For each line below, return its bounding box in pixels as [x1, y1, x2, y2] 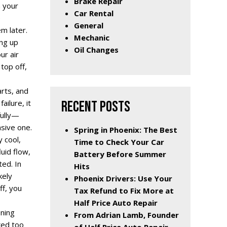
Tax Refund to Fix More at [74, 185, 174, 196]
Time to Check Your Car [74, 137, 164, 147]
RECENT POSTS [61, 98, 130, 117]
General [74, 20, 103, 30]
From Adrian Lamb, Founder [74, 210, 179, 220]
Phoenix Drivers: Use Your [74, 173, 172, 184]
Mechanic [74, 32, 109, 43]
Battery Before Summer [74, 149, 166, 160]
